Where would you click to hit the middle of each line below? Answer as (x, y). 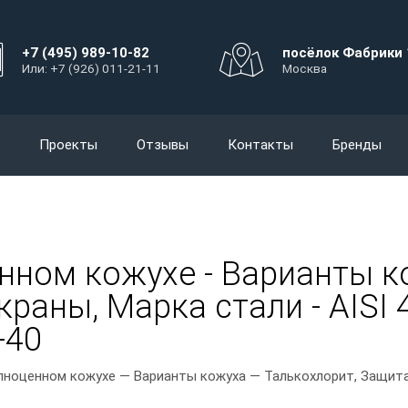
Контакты (260, 145)
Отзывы (163, 145)
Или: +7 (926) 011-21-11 (91, 68)
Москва (305, 68)
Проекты (68, 145)
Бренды (357, 145)
